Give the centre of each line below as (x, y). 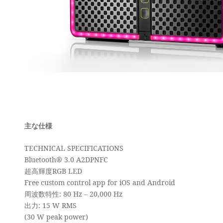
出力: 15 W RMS (51, 206)
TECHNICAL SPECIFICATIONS (74, 148)
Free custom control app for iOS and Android (100, 183)
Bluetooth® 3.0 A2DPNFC (66, 160)
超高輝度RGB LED (54, 171)
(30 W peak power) (56, 217)
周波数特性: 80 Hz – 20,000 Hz (74, 194)
